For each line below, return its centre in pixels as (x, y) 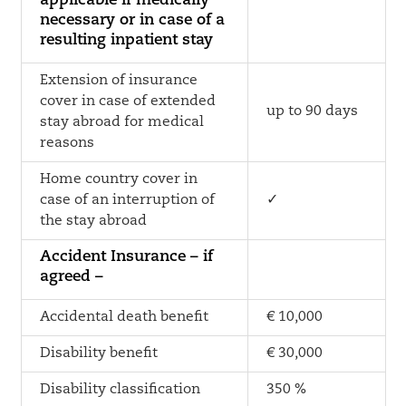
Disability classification (120, 390)
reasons (67, 143)
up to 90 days (312, 111)
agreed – (71, 277)
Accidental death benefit (124, 317)
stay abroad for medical (121, 122)
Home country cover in (118, 179)
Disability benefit (98, 353)
